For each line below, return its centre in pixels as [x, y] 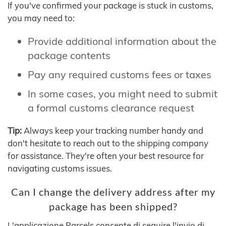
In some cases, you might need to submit [123, 93]
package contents [69, 55]
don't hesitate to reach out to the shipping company [108, 143]
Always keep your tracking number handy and [112, 130]
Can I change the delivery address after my [113, 192]
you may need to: [41, 18]
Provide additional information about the [122, 41]
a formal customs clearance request [111, 107]
